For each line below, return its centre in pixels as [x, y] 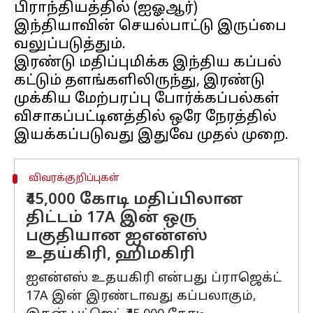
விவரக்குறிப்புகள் [74, 179]
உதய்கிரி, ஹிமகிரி [110, 255]
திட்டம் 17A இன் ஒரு [111, 218]
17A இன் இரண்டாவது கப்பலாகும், [141, 297]
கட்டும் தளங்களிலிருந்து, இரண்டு [139, 81]
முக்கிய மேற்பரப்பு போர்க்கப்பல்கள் [147, 99]
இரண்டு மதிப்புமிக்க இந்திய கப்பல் [148, 63]
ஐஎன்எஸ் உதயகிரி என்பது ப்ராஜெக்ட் [154, 278]
